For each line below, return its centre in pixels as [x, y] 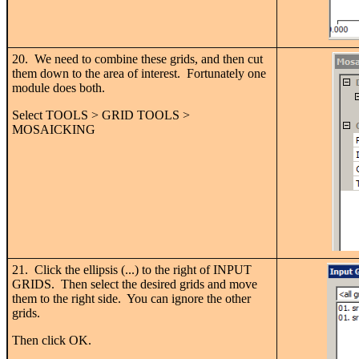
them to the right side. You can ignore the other [131, 298]
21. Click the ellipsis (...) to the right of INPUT [132, 269]
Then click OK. [52, 340]
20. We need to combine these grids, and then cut [137, 58]
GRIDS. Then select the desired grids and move [135, 284]
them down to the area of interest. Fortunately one [139, 73]
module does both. [58, 87]
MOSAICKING [54, 129]
